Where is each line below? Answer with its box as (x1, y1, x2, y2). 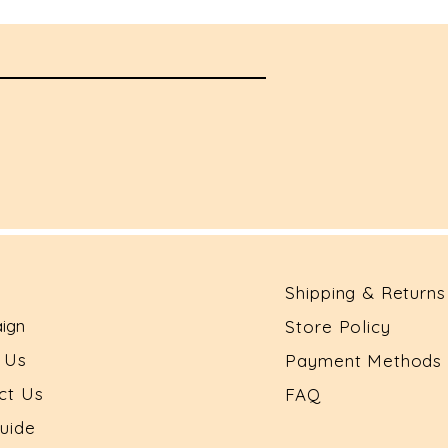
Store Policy (285, 316, 391, 338)
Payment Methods (285, 350, 443, 372)
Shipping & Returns (285, 282, 446, 304)
